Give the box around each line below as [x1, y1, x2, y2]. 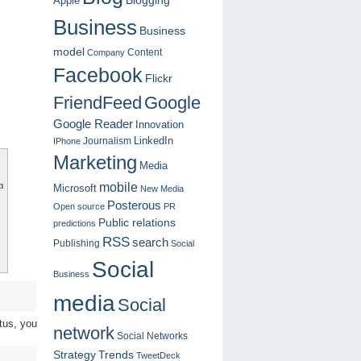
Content [127, 47, 162, 59]
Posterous [107, 198, 161, 213]
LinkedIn [134, 135, 173, 147]
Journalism [83, 135, 131, 147]
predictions [53, 218, 96, 229]
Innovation [135, 118, 184, 131]
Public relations [98, 216, 176, 230]
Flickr [145, 72, 172, 85]
